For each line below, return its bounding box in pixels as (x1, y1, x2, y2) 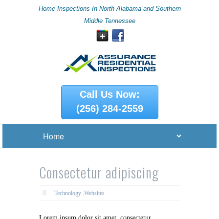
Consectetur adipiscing (39, 162, 159, 182)
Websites (84, 189, 105, 197)
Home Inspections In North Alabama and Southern (38, 5, 181, 12)
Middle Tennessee (84, 17, 135, 24)
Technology (54, 189, 81, 197)
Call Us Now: (79, 88, 140, 100)
